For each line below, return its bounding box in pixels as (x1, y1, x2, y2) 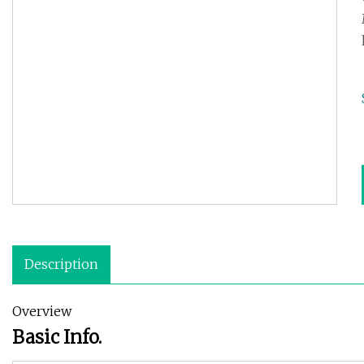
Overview (12, 303, 71, 320)
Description (24, 256, 98, 273)
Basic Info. (12, 326, 102, 349)
